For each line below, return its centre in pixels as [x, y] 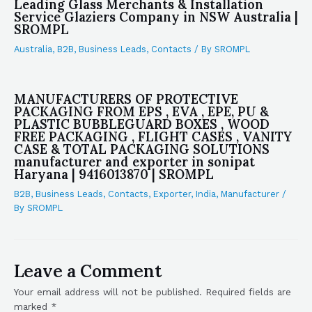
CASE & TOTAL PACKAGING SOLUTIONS [142, 149]
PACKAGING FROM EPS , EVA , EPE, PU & [141, 111]
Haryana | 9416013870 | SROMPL [114, 174]
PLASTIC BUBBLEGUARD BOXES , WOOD [142, 124]
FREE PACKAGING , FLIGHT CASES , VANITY [153, 136]
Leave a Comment [88, 271]
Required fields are [248, 291]
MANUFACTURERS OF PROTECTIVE [126, 99]
